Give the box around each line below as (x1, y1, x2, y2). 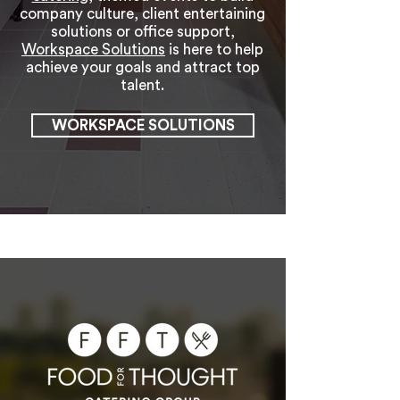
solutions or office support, (50, 24, 235, 39)
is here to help (165, 42, 263, 57)
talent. (121, 78, 164, 93)
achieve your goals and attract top (25, 60, 260, 75)
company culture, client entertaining (20, 6, 265, 21)
